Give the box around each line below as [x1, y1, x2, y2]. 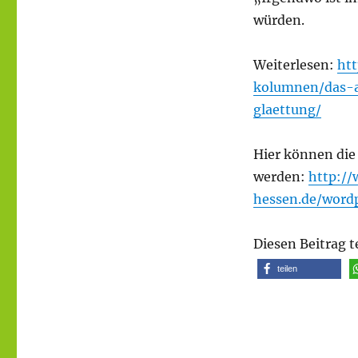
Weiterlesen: [253, 56, 337, 73]
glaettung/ [253, 101, 321, 117]
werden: [253, 168, 308, 185]
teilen [276, 263, 297, 273]
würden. [253, 11, 304, 28]
